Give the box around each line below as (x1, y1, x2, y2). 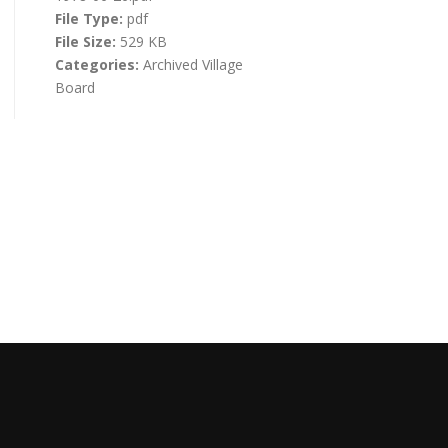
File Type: (54, 8, 127, 28)
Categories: (54, 54, 143, 74)
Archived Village (142, 54, 243, 74)
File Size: (54, 31, 120, 51)
